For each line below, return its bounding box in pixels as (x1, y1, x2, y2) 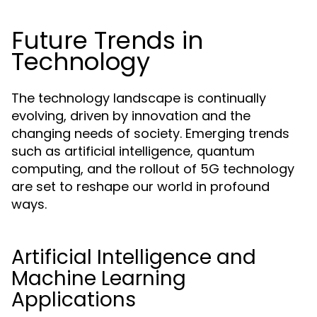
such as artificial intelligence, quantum (11, 142, 255, 160)
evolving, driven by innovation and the (11, 107, 250, 125)
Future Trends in (11, 23, 203, 57)
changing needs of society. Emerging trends (11, 125, 289, 142)
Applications (11, 286, 136, 313)
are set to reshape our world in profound (11, 178, 270, 195)
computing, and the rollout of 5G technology (11, 160, 294, 178)
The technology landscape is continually (11, 89, 266, 107)
